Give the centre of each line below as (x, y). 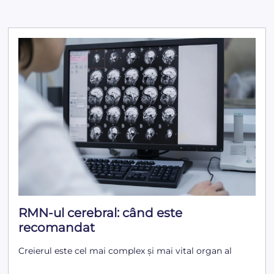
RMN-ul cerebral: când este (101, 213)
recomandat (57, 228)
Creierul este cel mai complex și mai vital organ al (125, 251)
